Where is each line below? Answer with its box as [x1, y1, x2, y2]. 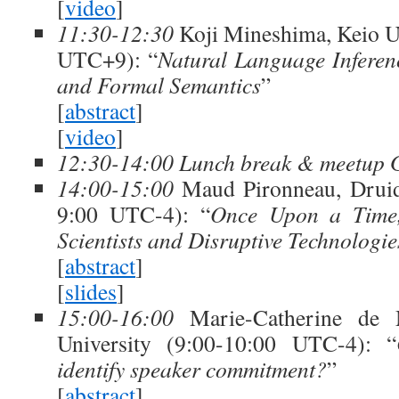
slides [65, 276, 117, 306]
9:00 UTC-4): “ [57, 199, 210, 229]
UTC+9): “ [57, 44, 158, 74]
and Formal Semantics [57, 69, 261, 100]
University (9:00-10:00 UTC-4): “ [57, 328, 397, 358]
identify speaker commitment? [57, 354, 327, 384]
